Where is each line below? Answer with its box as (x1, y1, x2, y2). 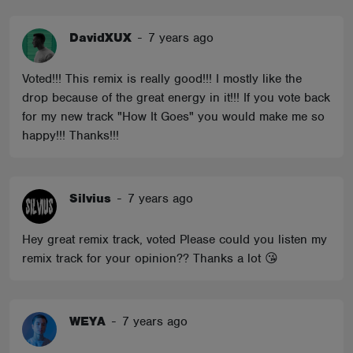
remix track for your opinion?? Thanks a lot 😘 (22, 251, 278, 266)
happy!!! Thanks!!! (22, 128, 119, 143)
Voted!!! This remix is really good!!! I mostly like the (22, 71, 302, 87)
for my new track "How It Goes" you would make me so (22, 109, 325, 124)
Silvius (69, 191, 111, 206)
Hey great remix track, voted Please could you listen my (22, 232, 327, 247)
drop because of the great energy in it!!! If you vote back (22, 90, 330, 106)
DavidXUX (69, 30, 132, 46)
